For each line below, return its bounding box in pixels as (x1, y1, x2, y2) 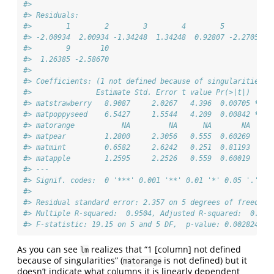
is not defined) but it (161, 254, 247, 267)
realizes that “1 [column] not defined (89, 243, 241, 256)
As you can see (17, 243, 80, 256)
